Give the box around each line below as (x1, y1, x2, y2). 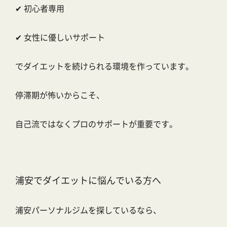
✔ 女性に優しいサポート (15, 31, 105, 44)
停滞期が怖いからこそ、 (15, 89, 104, 101)
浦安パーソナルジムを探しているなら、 (15, 204, 161, 216)
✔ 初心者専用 (15, 2, 64, 15)
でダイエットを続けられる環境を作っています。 (15, 60, 194, 72)
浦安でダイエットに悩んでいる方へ (15, 173, 161, 187)
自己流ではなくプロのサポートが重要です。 (15, 118, 177, 130)
